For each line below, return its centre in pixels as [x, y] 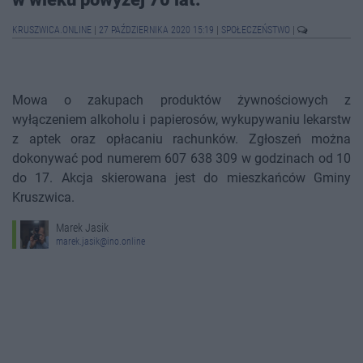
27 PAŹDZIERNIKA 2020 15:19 [156, 30]
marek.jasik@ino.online [100, 241]
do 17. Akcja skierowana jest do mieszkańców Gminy [181, 178]
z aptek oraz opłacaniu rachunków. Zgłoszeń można [181, 139]
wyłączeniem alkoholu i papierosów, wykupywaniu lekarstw [181, 120]
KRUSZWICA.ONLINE [53, 30]
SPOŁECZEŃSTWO [257, 30]
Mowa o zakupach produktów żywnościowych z [181, 100]
